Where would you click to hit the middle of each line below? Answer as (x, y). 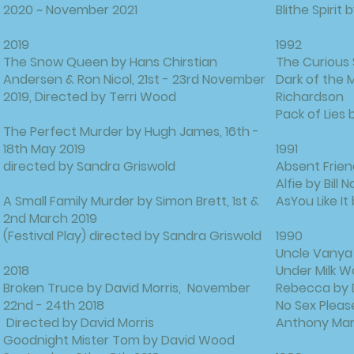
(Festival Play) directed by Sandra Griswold (132, 236)
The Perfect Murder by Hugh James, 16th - (131, 132)
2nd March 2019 (50, 218)
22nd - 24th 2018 (54, 305)
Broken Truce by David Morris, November (127, 288)
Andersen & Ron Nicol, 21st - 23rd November (134, 79)
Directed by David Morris (79, 323)
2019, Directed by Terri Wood (90, 97)
